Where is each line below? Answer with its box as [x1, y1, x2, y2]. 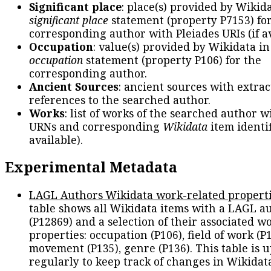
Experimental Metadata [5, 157, 177, 177]
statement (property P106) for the [83, 52, 261, 67]
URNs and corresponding [29, 119, 163, 134]
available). [29, 132, 83, 147]
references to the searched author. [29, 92, 211, 107]
